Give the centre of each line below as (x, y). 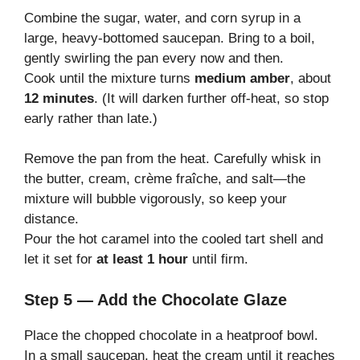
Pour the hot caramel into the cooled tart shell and (174, 239)
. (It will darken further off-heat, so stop (211, 98)
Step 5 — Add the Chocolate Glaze (155, 299)
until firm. (218, 260)
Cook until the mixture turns (109, 78)
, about (311, 78)
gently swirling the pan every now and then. (154, 58)
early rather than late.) (91, 118)
